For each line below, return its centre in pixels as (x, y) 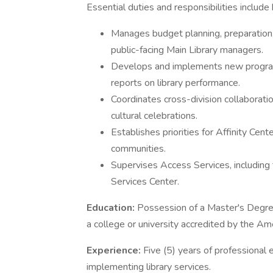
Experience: (115, 250)
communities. (138, 149)
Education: (112, 208)
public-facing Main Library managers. (187, 50)
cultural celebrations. (154, 116)
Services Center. (145, 182)
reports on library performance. (175, 83)
